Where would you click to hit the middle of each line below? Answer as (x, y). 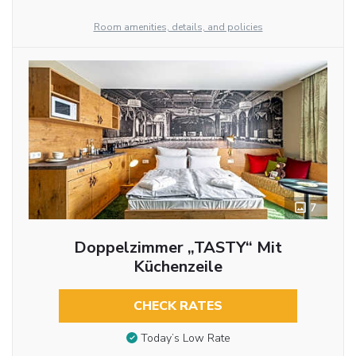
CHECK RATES (178, 306)
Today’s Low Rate (185, 339)
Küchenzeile (178, 266)
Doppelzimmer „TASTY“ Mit (178, 247)
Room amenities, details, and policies (178, 27)
